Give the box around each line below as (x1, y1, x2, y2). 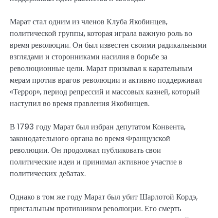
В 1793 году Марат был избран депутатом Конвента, (10, 121, 185, 133)
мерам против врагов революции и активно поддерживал (10, 74, 202, 86)
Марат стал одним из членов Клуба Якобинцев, (10, 16, 167, 27)
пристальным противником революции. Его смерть (10, 203, 181, 215)
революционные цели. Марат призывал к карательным (10, 62, 192, 74)
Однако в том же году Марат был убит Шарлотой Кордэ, (10, 191, 198, 203)
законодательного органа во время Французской (10, 133, 170, 145)
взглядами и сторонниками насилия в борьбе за (10, 51, 167, 62)
